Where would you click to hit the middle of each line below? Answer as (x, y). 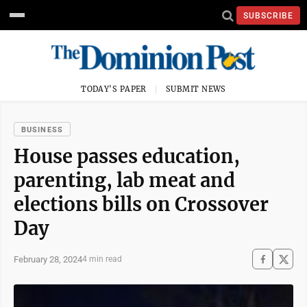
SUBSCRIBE (268, 15)
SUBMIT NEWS (196, 89)
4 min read (102, 259)
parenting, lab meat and (124, 180)
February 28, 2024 (48, 259)
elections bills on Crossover (141, 204)
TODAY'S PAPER (114, 89)
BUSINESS (42, 130)
